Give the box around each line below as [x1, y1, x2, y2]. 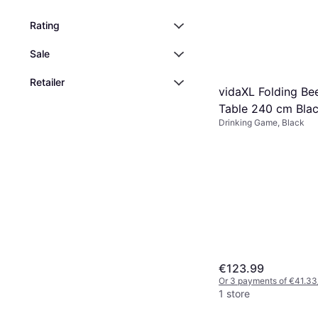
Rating [30, 19, 60, 31]
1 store [219, 287, 250, 300]
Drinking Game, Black [219, 117, 305, 128]
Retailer [30, 76, 65, 88]
